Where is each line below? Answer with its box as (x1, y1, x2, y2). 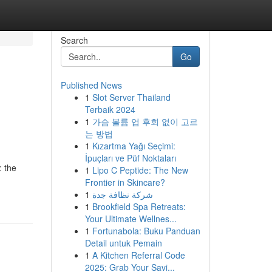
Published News (60, 79, 122, 91)
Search (60, 34, 88, 46)
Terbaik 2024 (84, 103, 135, 115)
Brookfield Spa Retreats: (92, 200, 186, 212)
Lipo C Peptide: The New (92, 164, 188, 176)
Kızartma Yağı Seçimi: (92, 140, 175, 152)
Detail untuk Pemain (84, 237, 162, 249)
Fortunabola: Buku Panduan (92, 225, 200, 237)
